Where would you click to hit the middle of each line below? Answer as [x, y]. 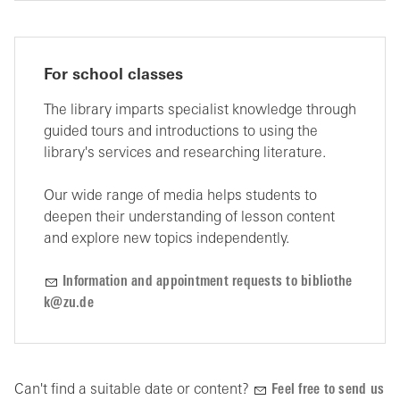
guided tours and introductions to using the [181, 132]
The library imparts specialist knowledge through [200, 111]
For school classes [113, 75]
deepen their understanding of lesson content [189, 218]
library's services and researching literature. [187, 154]
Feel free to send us [328, 390]
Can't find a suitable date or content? [133, 390]
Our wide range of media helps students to [180, 196]
